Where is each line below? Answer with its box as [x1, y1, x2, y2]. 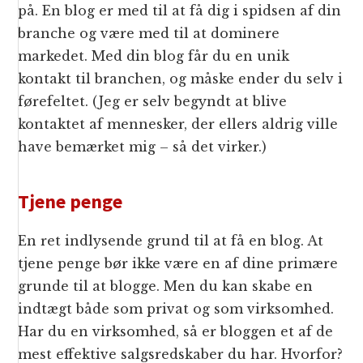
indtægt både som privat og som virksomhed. [18, 301, 335, 318]
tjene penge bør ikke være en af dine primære [18, 255, 339, 272]
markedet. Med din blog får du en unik [18, 48, 290, 65]
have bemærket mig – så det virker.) [18, 139, 267, 156]
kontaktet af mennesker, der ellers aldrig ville [18, 116, 339, 133]
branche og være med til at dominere [18, 25, 280, 42]
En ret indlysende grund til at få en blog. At [18, 233, 324, 250]
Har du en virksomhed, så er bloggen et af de [18, 323, 334, 340]
